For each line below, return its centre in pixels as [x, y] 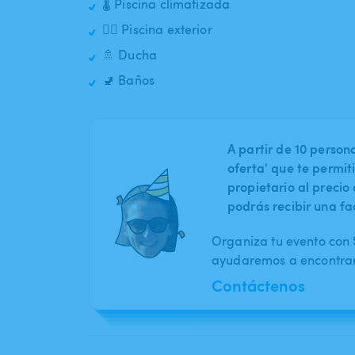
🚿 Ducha [130, 55]
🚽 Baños [129, 80]
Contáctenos [258, 286]
